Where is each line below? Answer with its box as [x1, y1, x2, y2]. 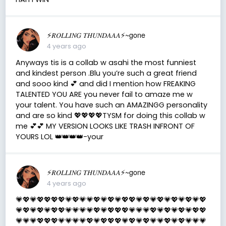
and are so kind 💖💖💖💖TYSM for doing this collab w [15, 110, 205, 121]
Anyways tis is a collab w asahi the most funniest [15, 57, 196, 68]
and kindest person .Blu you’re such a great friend [15, 68, 197, 78]
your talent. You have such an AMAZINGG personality [15, 99, 207, 110]
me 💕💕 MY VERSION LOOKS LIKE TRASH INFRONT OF [15, 121, 195, 131]
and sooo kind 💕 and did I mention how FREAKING [15, 78, 196, 89]
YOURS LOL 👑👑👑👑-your [15, 131, 103, 142]
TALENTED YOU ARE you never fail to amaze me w [15, 89, 193, 99]
